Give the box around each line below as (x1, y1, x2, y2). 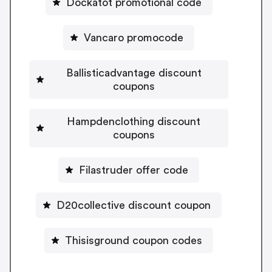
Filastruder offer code (79, 165, 188, 176)
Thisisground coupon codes (65, 235, 202, 246)
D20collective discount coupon (56, 200, 211, 211)
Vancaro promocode (84, 32, 183, 44)
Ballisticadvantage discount (66, 67, 202, 79)
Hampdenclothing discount (67, 116, 200, 127)
